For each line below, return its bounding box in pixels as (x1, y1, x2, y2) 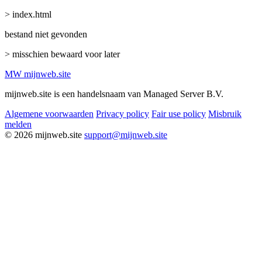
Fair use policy (151, 108, 206, 119)
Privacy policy (96, 108, 149, 119)
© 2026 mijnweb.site (5, 129, 82, 140)
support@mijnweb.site (84, 129, 167, 140)
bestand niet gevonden (5, 29, 87, 39)
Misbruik (208, 108, 242, 119)
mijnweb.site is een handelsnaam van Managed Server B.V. (5, 88, 223, 99)
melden (5, 119, 32, 129)
